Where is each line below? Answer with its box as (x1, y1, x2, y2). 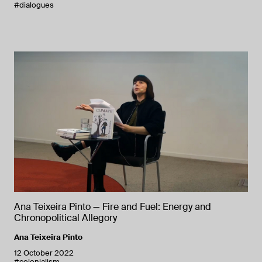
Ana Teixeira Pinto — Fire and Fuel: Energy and (14, 200, 211, 213)
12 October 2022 (14, 247, 74, 258)
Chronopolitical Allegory (14, 211, 117, 224)
